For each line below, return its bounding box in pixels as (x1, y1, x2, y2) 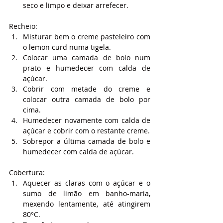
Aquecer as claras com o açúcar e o (23, 178, 150, 188)
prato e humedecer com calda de (23, 63, 150, 73)
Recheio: (9, 21, 37, 31)
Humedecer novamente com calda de (23, 115, 150, 125)
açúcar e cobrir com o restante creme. (23, 125, 150, 135)
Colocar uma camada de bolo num (23, 52, 150, 62)
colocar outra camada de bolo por (23, 94, 150, 104)
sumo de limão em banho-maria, (23, 188, 150, 198)
